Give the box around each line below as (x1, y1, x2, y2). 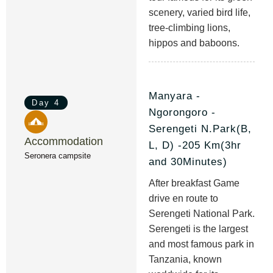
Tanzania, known (149, 253, 222, 264)
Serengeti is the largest (149, 223, 248, 234)
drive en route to (149, 193, 218, 204)
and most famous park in (149, 238, 254, 249)
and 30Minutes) (149, 156, 227, 168)
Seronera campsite (24, 151, 91, 160)
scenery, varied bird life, (149, 7, 250, 18)
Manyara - (149, 90, 200, 102)
